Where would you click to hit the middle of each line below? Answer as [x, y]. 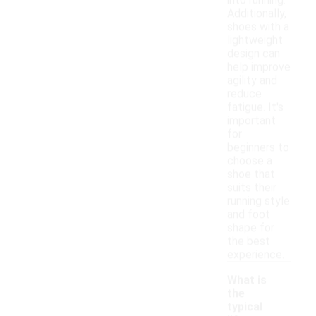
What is [247, 280]
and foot [249, 214]
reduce [244, 94]
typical [245, 307]
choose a [250, 161]
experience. [256, 255]
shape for [251, 228]
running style [259, 201]
